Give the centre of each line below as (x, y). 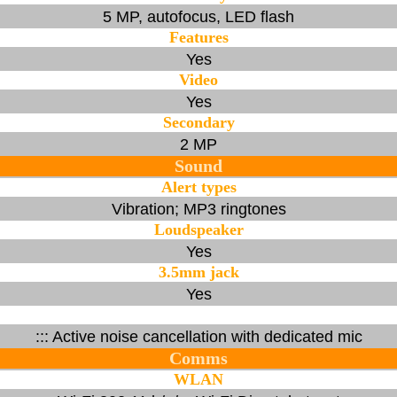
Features (198, 37)
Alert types (198, 187)
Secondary (198, 122)
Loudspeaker (198, 229)
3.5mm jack (198, 272)
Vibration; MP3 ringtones (198, 209)
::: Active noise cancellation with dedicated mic (198, 336)
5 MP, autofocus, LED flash (198, 16)
